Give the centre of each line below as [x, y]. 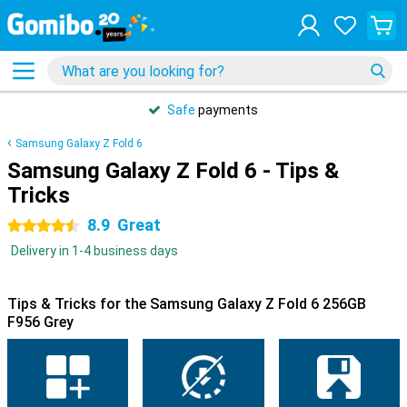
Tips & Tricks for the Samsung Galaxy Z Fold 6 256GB [187, 304]
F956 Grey [40, 322]
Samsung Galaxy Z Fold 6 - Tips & [173, 171]
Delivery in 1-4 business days [94, 251]
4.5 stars [33, 226]
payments [227, 110]
